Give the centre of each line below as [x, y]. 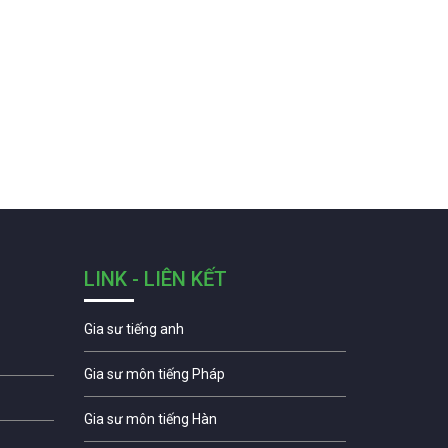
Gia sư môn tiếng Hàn [150, 419]
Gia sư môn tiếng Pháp [154, 374]
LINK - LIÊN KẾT [155, 279]
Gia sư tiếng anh [133, 329]
